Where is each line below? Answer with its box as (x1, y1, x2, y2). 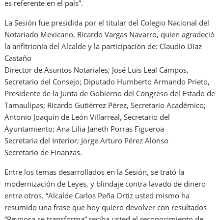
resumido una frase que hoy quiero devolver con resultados (4, 202, 207, 212)
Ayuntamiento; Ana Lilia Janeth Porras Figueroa (4, 123, 165, 134)
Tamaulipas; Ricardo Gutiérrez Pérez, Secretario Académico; (4, 100, 206, 110)
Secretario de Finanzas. (4, 147, 82, 157)
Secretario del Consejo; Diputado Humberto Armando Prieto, (4, 76, 210, 86)
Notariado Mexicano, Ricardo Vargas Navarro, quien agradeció (4, 29, 215, 39)
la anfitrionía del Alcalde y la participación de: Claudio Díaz (4, 41, 202, 51)
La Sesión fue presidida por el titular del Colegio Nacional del (4, 17, 210, 27)
